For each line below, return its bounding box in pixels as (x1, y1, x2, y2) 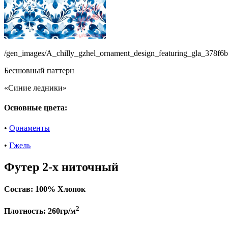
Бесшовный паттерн (4, 66, 74, 75)
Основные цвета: (4, 103, 67, 112)
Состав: (4, 184, 33, 193)
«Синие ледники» (4, 83, 67, 93)
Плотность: (4, 207, 46, 216)
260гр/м (46, 207, 76, 216)
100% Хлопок (33, 184, 85, 193)
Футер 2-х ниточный (4, 160, 119, 174)
